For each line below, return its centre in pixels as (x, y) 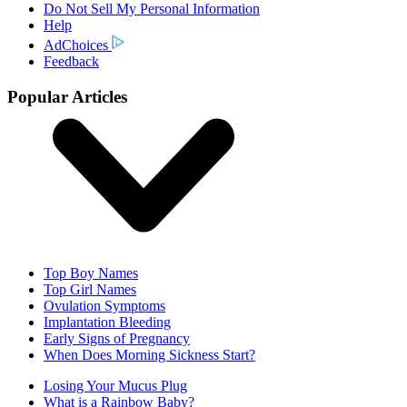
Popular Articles (67, 96)
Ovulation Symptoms (104, 305)
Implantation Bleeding (107, 322)
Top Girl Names (90, 289)
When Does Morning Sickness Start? (149, 354)
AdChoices (78, 45)
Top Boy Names (91, 273)
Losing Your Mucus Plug (115, 385)
